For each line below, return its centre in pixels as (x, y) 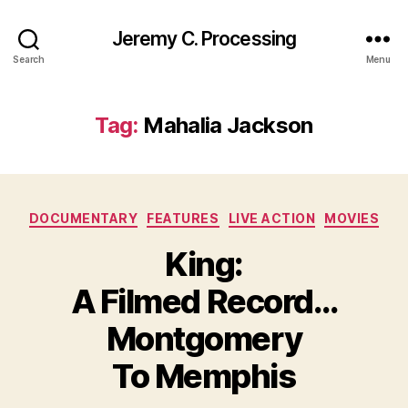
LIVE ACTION (272, 218)
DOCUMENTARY (83, 218)
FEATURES (183, 218)
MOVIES (352, 218)
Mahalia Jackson (228, 125)
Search (29, 59)
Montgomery (204, 338)
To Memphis (204, 376)
